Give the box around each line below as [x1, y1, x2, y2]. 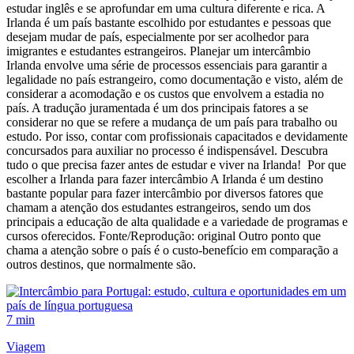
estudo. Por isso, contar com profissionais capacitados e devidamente [6, 130, 348, 144]
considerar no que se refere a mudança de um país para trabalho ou [6, 115, 337, 130]
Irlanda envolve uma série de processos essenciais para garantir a [6, 58, 327, 73]
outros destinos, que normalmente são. [6, 258, 196, 272]
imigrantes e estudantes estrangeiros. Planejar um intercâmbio [6, 44, 311, 58]
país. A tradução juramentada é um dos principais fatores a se [6, 101, 308, 115]
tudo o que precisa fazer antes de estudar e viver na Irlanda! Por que [6, 158, 346, 172]
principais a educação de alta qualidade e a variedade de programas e [6, 215, 348, 229]
